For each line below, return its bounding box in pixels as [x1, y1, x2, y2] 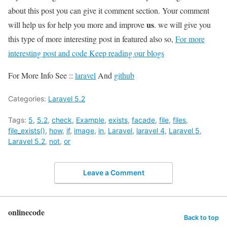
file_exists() [8, 126, 45, 135]
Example [76, 115, 104, 124]
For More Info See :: [8, 69, 75, 81]
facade [132, 115, 155, 124]
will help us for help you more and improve [8, 19, 146, 30]
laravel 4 [136, 126, 165, 135]
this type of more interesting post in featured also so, [8, 33, 175, 44]
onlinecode [8, 206, 45, 218]
